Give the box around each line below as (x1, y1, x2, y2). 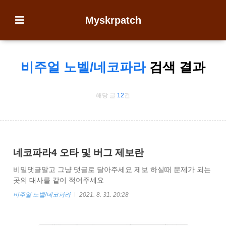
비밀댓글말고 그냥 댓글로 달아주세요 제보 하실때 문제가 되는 (13, 165, 211, 174)
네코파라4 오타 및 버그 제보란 (13, 147, 144, 158)
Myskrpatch (85, 15, 141, 26)
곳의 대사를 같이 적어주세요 (13, 176, 104, 184)
